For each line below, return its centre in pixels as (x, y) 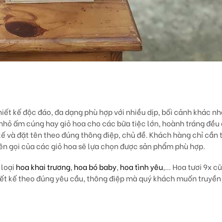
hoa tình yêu (141, 166)
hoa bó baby (95, 166)
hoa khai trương (43, 166)
